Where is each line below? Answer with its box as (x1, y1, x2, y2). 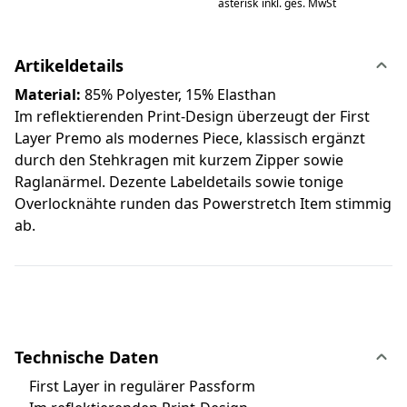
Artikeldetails (15, 54, 124, 76)
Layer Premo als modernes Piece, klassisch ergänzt (15, 127, 365, 148)
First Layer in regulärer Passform (15, 375, 255, 396)
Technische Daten (15, 345, 159, 368)
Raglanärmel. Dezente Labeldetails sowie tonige (15, 171, 343, 192)
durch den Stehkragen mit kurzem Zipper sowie (15, 149, 343, 170)
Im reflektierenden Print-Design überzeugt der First (15, 105, 370, 126)
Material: (15, 84, 81, 104)
